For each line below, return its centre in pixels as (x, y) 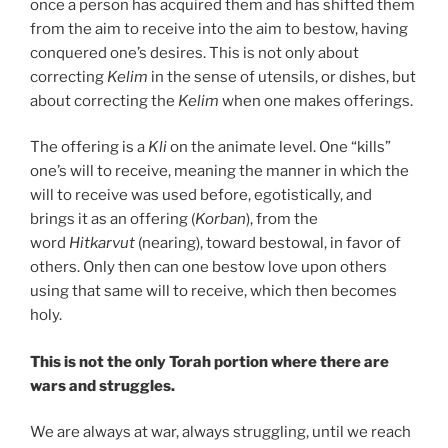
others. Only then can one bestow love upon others (208, 267)
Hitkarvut (102, 243)
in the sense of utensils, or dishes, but (282, 76)
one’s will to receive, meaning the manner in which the (219, 171)
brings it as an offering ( (112, 219)
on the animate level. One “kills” (279, 147)
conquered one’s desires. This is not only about (194, 52)
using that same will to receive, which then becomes (213, 291)
